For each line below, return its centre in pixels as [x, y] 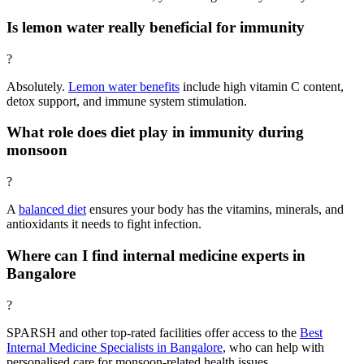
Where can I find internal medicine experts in [156, 255]
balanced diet [52, 210]
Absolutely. [37, 86]
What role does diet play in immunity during [155, 132]
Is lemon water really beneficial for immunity [156, 27]
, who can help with [273, 347]
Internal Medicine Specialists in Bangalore [115, 347]
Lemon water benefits [124, 86]
